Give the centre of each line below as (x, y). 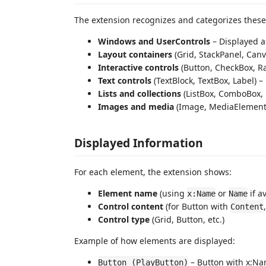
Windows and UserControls (154, 41)
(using (172, 193)
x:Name (201, 194)
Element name (128, 193)
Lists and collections (140, 93)
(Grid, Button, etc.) (187, 219)
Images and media (136, 106)
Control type (124, 219)
